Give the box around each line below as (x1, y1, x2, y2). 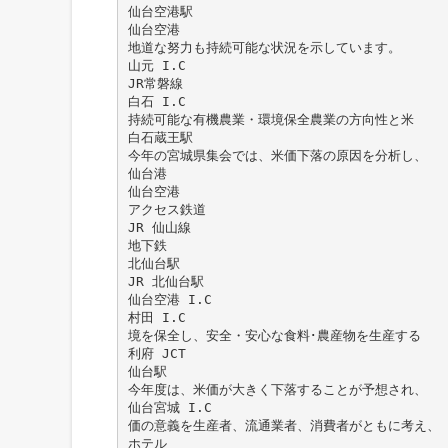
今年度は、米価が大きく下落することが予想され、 (127, 381, 427, 397)
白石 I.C (127, 93, 186, 109)
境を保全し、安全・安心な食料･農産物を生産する (127, 327, 421, 343)
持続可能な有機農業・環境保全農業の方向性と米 (127, 111, 414, 127)
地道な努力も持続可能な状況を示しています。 (127, 39, 401, 55)
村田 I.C (127, 309, 186, 325)
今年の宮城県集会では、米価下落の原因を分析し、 (127, 147, 427, 163)
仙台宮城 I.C (127, 399, 212, 415)
